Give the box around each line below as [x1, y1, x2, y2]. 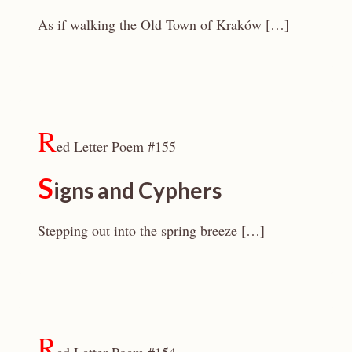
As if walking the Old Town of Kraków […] [38, 15, 289, 34]
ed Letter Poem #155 [57, 137, 176, 156]
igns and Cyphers [53, 177, 222, 203]
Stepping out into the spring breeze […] [38, 221, 265, 240]
